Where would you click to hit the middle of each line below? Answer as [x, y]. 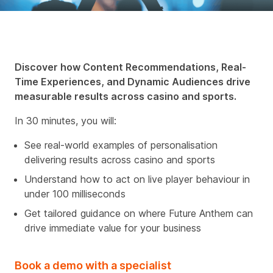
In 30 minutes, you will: [66, 120]
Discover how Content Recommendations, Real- [130, 67]
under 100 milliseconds [75, 193]
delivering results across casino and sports [120, 159]
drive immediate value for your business [113, 228]
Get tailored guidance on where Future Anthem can [139, 213]
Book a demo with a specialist [93, 265]
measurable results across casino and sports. [126, 96]
